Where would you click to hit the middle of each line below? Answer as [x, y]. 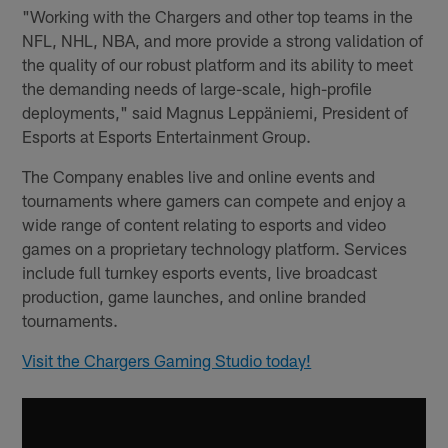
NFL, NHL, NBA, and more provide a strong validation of [223, 39]
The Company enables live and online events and [199, 175]
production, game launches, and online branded [194, 295]
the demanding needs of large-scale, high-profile [197, 87]
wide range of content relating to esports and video [204, 223]
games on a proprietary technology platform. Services [215, 247]
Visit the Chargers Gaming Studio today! [167, 359]
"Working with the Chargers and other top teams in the [218, 15]
